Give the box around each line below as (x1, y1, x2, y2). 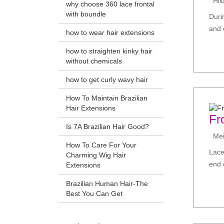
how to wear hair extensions (66, 28, 154, 37)
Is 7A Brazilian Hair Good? (66, 122, 149, 131)
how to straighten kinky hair (66, 47, 152, 55)
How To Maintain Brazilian (66, 94, 147, 102)
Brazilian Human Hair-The (66, 179, 148, 188)
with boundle (66, 10, 106, 18)
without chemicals (66, 57, 122, 65)
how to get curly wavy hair (66, 75, 148, 84)
